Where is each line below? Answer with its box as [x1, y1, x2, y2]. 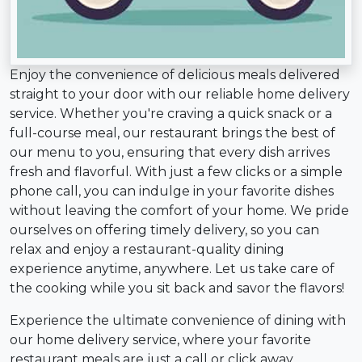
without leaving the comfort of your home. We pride [10, 203, 349, 219]
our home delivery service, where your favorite [10, 332, 311, 348]
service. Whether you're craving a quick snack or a [10, 106, 332, 122]
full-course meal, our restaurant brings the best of [10, 125, 335, 141]
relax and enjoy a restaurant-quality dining [10, 242, 284, 258]
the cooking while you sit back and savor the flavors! [10, 280, 344, 297]
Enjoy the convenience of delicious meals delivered [10, 67, 340, 83]
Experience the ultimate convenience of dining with [10, 313, 346, 329]
